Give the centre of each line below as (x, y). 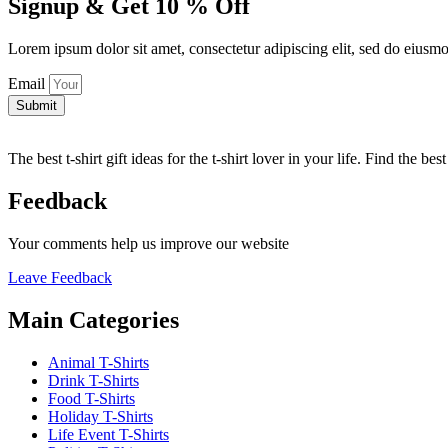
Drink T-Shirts (93, 380)
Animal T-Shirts (98, 362)
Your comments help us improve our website (148, 244)
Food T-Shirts (91, 398)
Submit (36, 106)
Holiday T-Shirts (100, 416)
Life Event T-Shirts (108, 434)
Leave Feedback (60, 278)
